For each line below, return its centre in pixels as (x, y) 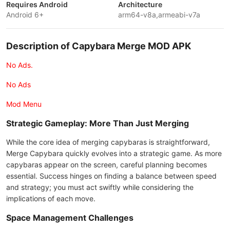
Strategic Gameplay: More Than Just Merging (98, 123)
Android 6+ (25, 15)
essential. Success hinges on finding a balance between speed (111, 176)
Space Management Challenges (70, 218)
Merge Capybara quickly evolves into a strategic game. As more (114, 153)
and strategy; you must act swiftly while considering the (100, 187)
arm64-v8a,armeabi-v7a (159, 15)
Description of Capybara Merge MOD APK (99, 46)
